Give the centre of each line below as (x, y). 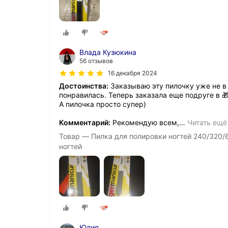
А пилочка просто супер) (103, 104)
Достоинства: (84, 86)
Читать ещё (207, 123)
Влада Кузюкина (108, 52)
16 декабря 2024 (133, 73)
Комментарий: (85, 123)
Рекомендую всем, (145, 123)
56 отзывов (96, 61)
